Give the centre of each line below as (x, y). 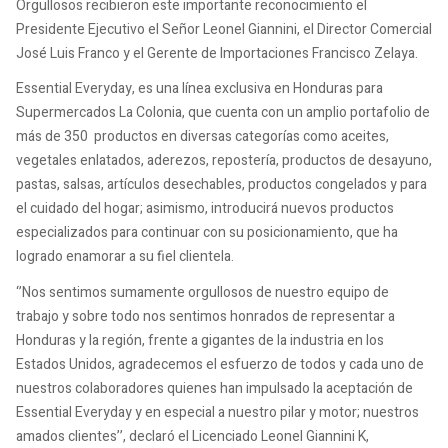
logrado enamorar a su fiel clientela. (125, 257)
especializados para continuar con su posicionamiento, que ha (207, 233)
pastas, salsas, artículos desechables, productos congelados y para (221, 185)
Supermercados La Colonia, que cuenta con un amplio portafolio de (223, 113)
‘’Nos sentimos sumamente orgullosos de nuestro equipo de (202, 292)
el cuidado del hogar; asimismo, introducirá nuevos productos (205, 209)
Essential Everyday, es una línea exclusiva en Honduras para (199, 89)
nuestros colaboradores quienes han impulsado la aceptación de (214, 388)
